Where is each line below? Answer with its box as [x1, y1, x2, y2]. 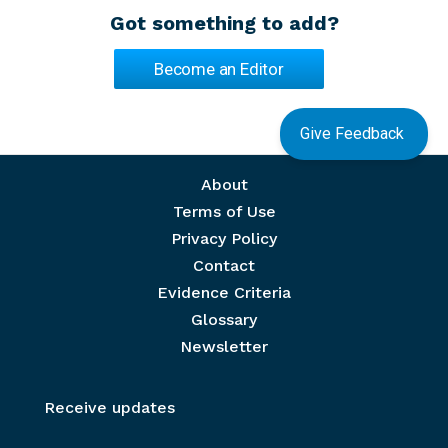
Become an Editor [154, 59, 284, 80]
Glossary [191, 310, 257, 330]
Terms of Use [172, 202, 276, 222]
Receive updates [44, 398, 175, 418]
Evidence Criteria [157, 283, 291, 303]
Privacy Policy [171, 229, 277, 249]
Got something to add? [109, 11, 339, 36]
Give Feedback [300, 124, 408, 144]
